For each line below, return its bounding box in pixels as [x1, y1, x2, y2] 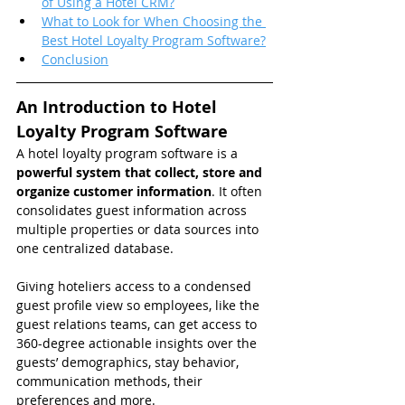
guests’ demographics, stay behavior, [16, 353, 242, 371]
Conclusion [42, 51, 108, 68]
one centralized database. [16, 240, 174, 257]
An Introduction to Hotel [16, 96, 221, 118]
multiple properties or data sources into [16, 221, 262, 238]
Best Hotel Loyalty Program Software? [42, 32, 266, 49]
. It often [212, 183, 266, 200]
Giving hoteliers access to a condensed [16, 278, 255, 295]
